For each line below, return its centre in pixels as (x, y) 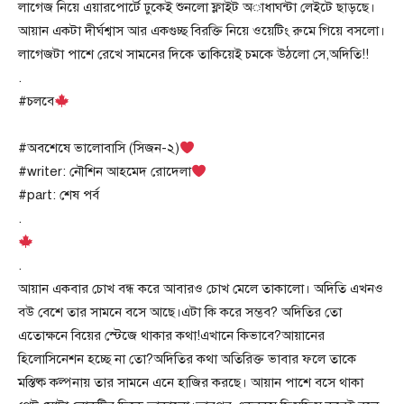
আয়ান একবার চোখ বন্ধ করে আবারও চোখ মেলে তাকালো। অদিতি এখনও (201, 289)
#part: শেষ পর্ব (59, 195)
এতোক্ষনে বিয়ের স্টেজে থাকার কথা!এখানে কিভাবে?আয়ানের (171, 335)
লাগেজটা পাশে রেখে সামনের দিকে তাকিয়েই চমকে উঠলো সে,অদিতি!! (193, 54)
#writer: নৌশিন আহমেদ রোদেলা (105, 171)
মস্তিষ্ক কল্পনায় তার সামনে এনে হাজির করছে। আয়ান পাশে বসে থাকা (191, 382)
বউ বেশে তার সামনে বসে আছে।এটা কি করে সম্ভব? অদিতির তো (180, 312)
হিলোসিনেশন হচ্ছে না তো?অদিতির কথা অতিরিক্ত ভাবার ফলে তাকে (187, 359)
